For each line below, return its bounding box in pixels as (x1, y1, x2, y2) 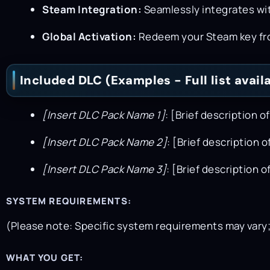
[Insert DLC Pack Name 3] (42, 162, 166, 176)
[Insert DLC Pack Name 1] (42, 107, 165, 122)
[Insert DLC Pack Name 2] (42, 134, 167, 149)
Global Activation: (42, 29, 136, 43)
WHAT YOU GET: (6, 251, 84, 265)
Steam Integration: (42, 2, 142, 16)
